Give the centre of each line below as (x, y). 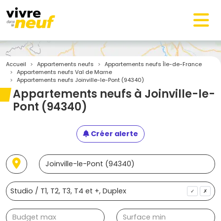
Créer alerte (114, 134)
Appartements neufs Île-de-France (153, 64)
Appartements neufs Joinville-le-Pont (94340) (80, 80)
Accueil (16, 64)
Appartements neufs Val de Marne (64, 72)
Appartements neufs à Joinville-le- (114, 94)
